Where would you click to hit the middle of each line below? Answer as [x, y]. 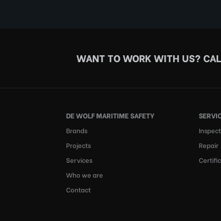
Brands [77, 130]
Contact [79, 189]
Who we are [85, 174]
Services [79, 160]
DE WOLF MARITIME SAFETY [110, 115]
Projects [79, 145]
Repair [209, 145]
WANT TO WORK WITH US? [140, 57]
